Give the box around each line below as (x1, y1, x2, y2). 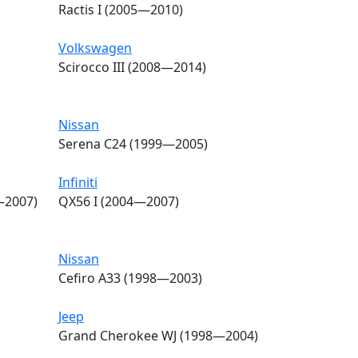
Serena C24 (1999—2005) (58, 134, 208, 153)
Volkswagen (58, 38, 132, 57)
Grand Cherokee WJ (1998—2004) (58, 326, 258, 344)
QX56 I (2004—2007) (58, 192, 179, 210)
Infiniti (58, 173, 97, 191)
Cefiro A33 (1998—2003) (58, 268, 202, 287)
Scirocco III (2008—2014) (58, 58, 206, 76)
